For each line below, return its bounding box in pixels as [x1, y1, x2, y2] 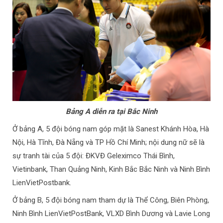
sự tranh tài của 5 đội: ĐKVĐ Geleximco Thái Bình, [12, 151, 175, 161]
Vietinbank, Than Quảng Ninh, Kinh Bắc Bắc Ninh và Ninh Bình [12, 165, 210, 174]
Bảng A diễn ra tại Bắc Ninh [66, 107, 157, 116]
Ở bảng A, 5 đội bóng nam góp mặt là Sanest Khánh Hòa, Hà [12, 124, 209, 134]
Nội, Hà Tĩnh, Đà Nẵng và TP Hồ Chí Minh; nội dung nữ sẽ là [12, 138, 205, 147]
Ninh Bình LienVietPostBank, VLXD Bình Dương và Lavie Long [12, 209, 210, 219]
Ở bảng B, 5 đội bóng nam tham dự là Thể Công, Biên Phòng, [12, 196, 209, 205]
